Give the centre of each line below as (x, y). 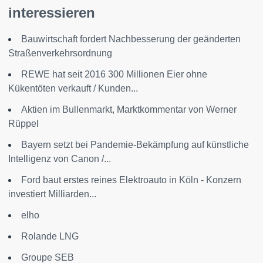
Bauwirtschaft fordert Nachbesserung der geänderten (131, 39)
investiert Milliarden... (52, 194)
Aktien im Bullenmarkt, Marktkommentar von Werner (129, 109)
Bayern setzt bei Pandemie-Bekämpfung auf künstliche (135, 144)
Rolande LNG (50, 236)
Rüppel (23, 123)
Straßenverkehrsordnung (60, 53)
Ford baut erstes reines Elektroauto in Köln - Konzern (131, 180)
